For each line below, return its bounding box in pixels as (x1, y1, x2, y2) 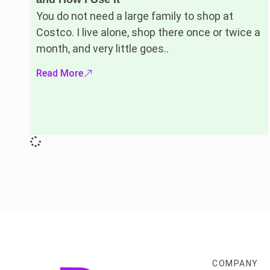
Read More (36, 67, 83, 79)
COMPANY (212, 258, 259, 268)
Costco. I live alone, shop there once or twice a (36, 26, 260, 39)
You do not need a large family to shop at (36, 10, 233, 23)
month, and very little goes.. (36, 42, 169, 55)
